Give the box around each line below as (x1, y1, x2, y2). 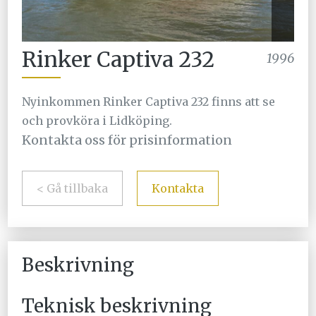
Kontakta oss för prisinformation (22, 132, 233, 149)
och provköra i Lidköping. (22, 114, 173, 128)
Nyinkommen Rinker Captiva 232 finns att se (22, 95, 276, 109)
